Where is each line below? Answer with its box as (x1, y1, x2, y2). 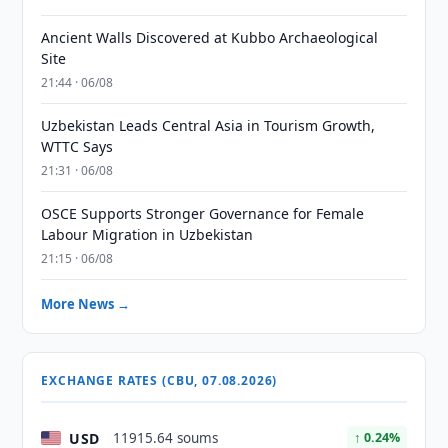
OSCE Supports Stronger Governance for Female (41, 204, 365, 223)
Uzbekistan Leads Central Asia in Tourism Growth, (41, 116, 376, 135)
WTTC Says (41, 137, 114, 156)
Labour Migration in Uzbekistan (41, 225, 254, 244)
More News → (41, 295, 131, 313)
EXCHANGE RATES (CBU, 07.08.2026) (41, 372, 278, 389)
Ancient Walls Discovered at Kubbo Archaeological (41, 28, 379, 47)
